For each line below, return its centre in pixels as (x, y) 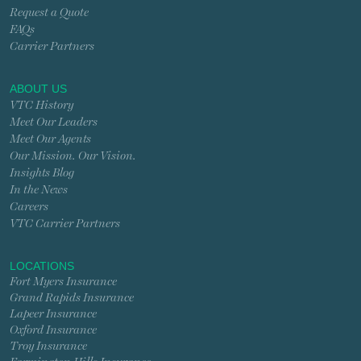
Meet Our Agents (50, 139)
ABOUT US (38, 88)
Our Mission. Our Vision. (73, 156)
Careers (29, 206)
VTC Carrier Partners (65, 223)
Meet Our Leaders (54, 122)
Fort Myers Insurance (63, 281)
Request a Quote (49, 12)
